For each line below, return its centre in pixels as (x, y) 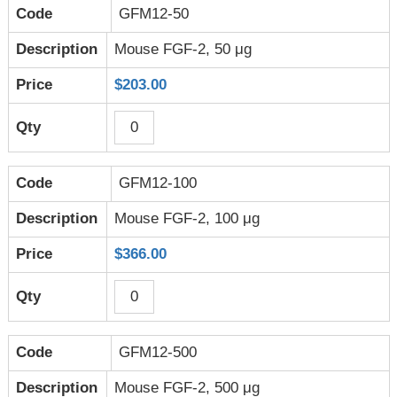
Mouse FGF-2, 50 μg (183, 50)
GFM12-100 (158, 183)
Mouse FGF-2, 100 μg (187, 219)
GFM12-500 (158, 353)
